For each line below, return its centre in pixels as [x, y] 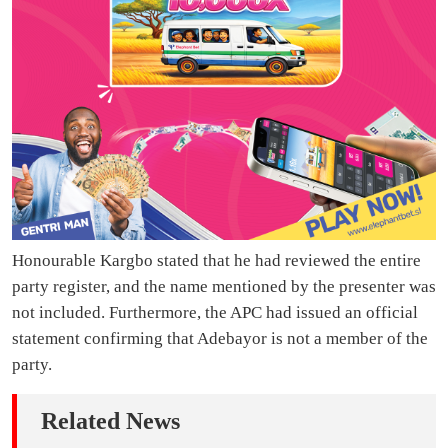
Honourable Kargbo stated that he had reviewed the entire [216, 261]
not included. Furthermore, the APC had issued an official [215, 313]
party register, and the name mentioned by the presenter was [224, 287]
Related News [110, 421]
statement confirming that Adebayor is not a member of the [220, 339]
